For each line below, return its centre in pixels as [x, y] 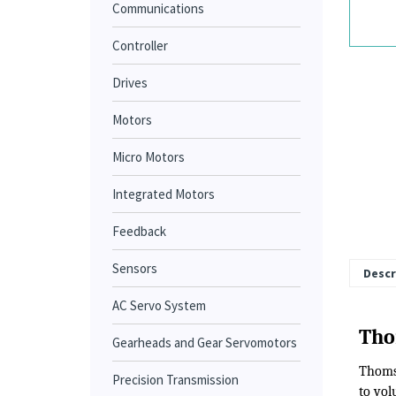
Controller [140, 46]
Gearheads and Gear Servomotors [205, 343]
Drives [130, 83]
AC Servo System [159, 305]
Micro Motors [148, 157]
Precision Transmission [175, 380]
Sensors [135, 268]
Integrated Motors [164, 194]
